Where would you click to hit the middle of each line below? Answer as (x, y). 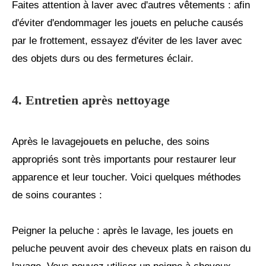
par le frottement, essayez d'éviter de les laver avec (127, 41)
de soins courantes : (57, 195)
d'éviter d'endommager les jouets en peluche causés (128, 23)
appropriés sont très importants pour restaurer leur (124, 160)
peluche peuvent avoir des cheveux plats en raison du (131, 249)
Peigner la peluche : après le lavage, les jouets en (122, 231)
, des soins (185, 142)
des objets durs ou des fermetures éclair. (103, 59)
